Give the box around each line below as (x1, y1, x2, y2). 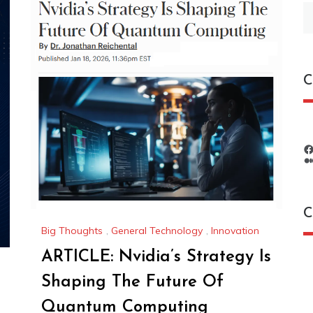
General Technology (111, 224, 203, 238)
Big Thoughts (41, 224, 103, 238)
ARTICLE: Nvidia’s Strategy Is (41, 249, 271, 266)
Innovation (211, 224, 259, 238)
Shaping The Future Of (41, 274, 224, 291)
